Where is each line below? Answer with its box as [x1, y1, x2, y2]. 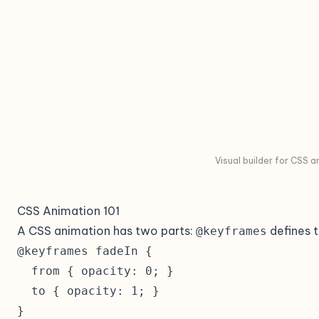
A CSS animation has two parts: [17, 224, 196, 238]
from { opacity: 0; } [17, 264, 174, 278]
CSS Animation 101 [17, 204, 120, 218]
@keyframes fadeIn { [17, 244, 152, 258]
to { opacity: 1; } [17, 284, 159, 298]
